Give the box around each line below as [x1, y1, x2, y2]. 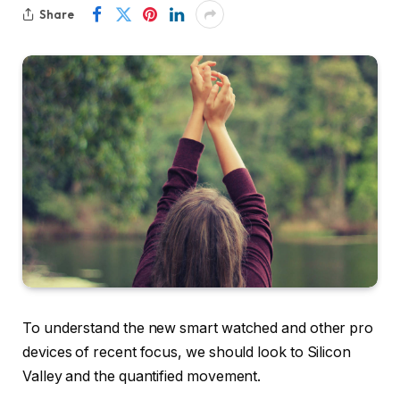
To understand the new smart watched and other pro [22, 320, 374, 337]
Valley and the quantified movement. [22, 368, 262, 386]
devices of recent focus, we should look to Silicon [22, 344, 352, 362]
